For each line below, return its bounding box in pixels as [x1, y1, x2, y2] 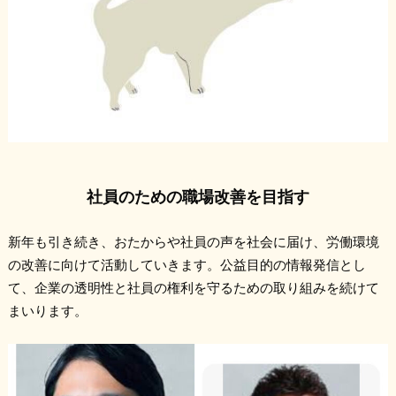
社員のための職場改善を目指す [86, 186, 309, 206]
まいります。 [7, 302, 88, 319]
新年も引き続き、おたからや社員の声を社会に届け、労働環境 [7, 233, 379, 250]
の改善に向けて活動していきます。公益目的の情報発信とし [7, 256, 366, 273]
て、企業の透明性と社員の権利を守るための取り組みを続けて [7, 279, 379, 296]
